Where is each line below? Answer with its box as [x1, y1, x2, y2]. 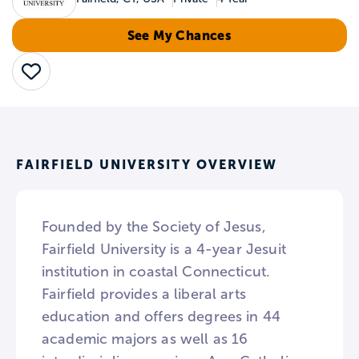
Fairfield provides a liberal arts [42, 286, 246, 302]
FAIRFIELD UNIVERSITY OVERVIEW [16, 157, 277, 171]
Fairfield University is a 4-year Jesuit [42, 241, 286, 257]
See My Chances [127, 28, 232, 42]
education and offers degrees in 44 [42, 309, 281, 325]
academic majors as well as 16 [42, 331, 248, 347]
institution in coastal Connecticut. [42, 264, 271, 280]
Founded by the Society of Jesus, [42, 219, 266, 235]
